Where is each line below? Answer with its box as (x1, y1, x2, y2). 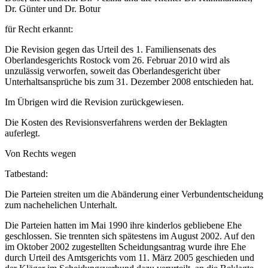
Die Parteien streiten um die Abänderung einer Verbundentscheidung (5, 189, 263, 200)
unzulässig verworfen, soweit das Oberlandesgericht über (5, 66, 220, 77)
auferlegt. (5, 128, 40, 139)
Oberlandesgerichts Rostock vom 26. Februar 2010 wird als (5, 55, 230, 66)
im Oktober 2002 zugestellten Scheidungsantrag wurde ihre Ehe (5, 242, 246, 252)
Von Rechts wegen (5, 148, 76, 159)
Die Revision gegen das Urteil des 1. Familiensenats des (5, 44, 216, 55)
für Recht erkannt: (5, 24, 73, 35)
